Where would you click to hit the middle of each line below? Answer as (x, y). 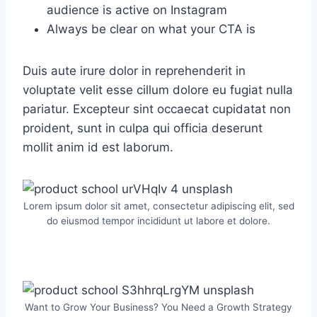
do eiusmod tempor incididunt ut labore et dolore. (158, 220)
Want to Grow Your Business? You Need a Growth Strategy (158, 307)
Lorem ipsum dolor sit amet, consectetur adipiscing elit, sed (158, 206)
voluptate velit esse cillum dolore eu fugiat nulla (158, 90)
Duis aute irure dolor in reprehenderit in (134, 70)
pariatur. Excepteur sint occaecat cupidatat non (157, 109)
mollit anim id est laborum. (98, 147)
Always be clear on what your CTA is (151, 29)
